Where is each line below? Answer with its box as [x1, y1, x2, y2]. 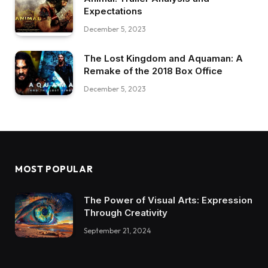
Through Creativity [84, 207, 167, 219]
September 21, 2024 [84, 226, 151, 236]
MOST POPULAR [15, 163, 93, 175]
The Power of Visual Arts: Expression [84, 194, 252, 206]
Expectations [84, 5, 142, 17]
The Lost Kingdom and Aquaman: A [84, 52, 243, 64]
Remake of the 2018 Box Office [84, 65, 223, 77]
